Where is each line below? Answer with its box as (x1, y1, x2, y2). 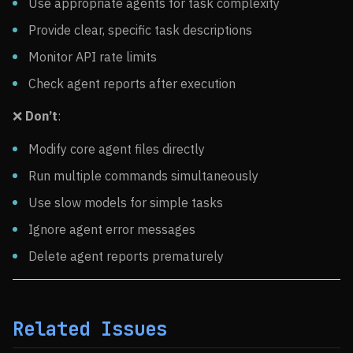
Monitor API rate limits (28, 49, 157, 65)
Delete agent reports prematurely (28, 248, 224, 264)
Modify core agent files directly (28, 141, 205, 157)
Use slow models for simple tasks (28, 195, 223, 210)
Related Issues (13, 317, 167, 341)
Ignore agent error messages (28, 221, 195, 237)
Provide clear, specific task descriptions (28, 22, 252, 38)
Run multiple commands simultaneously (28, 168, 258, 184)
